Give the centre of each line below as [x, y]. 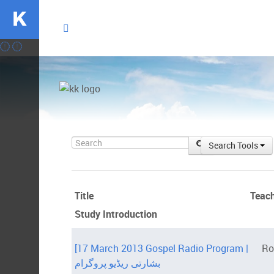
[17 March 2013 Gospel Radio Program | [161, 249]
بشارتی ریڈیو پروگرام [117, 263]
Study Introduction [116, 214]
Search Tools [234, 145]
